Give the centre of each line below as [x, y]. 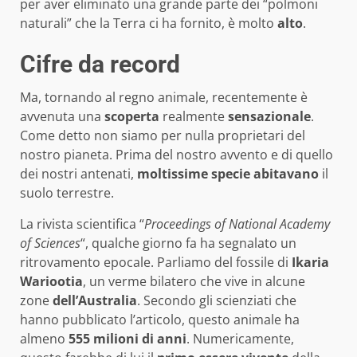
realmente [194, 117]
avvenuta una [62, 117]
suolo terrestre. [67, 193]
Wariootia [51, 282]
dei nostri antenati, [78, 174]
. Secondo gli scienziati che [217, 301]
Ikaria [310, 263]
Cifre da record [100, 65]
